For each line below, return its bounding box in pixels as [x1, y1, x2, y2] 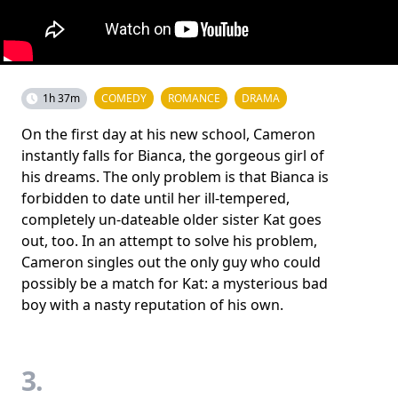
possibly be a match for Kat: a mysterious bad [21, 273, 328, 293]
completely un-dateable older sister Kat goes [21, 209, 322, 229]
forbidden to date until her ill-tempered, [21, 187, 290, 208]
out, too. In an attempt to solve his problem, [21, 230, 317, 251]
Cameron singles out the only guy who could [21, 251, 321, 272]
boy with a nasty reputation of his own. [21, 294, 283, 314]
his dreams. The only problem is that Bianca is [21, 166, 329, 187]
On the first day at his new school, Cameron [21, 123, 315, 144]
